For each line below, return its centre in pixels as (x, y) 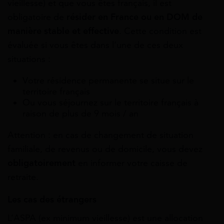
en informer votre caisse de (131, 163)
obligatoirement (41, 163)
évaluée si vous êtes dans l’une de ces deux (95, 45)
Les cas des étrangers (52, 200)
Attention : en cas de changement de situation (100, 135)
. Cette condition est (160, 31)
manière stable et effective (63, 31)
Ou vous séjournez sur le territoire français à (110, 103)
